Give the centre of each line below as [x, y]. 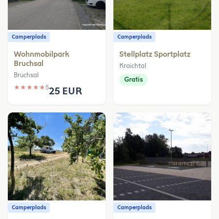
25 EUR [66, 91]
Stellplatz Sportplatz [155, 54]
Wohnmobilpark [42, 54]
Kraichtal [133, 66]
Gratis [133, 79]
